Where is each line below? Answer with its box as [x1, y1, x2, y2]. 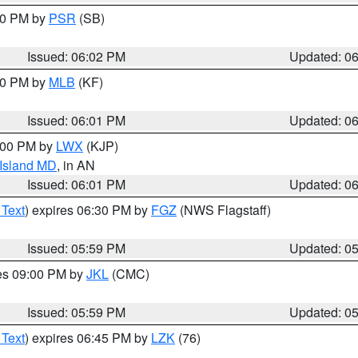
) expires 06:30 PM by [25, 201, 151, 219]
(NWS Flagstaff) [177, 201, 271, 219]
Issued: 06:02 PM [27, 47, 126, 66]
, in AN [57, 156, 95, 174]
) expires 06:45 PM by [25, 328, 151, 347]
